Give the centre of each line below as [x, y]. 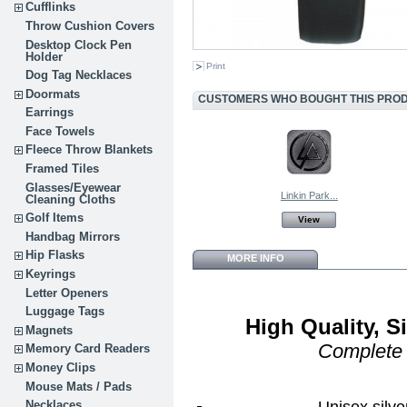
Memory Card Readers [88, 349]
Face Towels [60, 131]
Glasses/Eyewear [74, 187]
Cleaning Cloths [71, 199]
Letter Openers [67, 293]
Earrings [50, 113]
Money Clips [61, 367]
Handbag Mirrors [73, 236]
